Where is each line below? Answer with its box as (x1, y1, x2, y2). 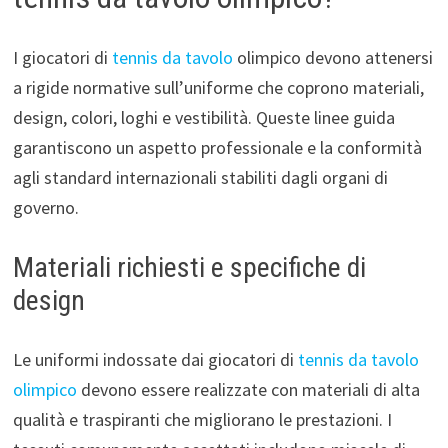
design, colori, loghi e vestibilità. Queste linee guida (12, 105, 395, 129)
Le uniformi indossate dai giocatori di (12, 347, 298, 371)
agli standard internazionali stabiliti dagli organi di (12, 165, 388, 189)
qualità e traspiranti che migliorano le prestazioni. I (12, 407, 392, 431)
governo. (12, 195, 79, 219)
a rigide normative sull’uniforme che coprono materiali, (12, 75, 424, 99)
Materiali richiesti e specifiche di (12, 250, 366, 284)
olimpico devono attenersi (232, 45, 433, 69)
